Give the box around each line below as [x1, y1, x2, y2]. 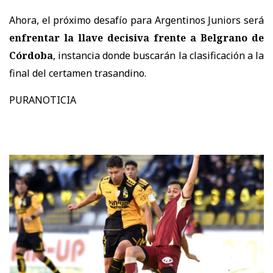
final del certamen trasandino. [9, 66, 146, 80]
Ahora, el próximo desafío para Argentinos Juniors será [9, 13, 264, 27]
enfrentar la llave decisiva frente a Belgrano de [9, 30, 264, 44]
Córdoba [9, 48, 53, 62]
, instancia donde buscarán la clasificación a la [53, 48, 264, 62]
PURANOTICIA [9, 93, 76, 107]
